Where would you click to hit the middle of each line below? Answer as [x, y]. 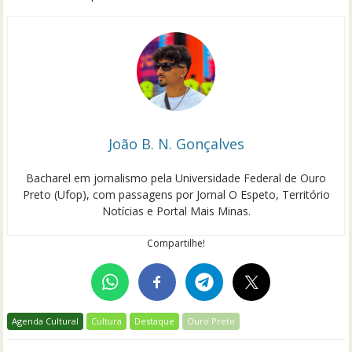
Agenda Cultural [46, 321]
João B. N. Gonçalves [176, 143]
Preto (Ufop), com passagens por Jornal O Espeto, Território [176, 194]
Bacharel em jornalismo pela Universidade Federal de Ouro [176, 178]
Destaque [155, 321]
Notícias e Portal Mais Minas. [176, 211]
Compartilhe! [176, 243]
